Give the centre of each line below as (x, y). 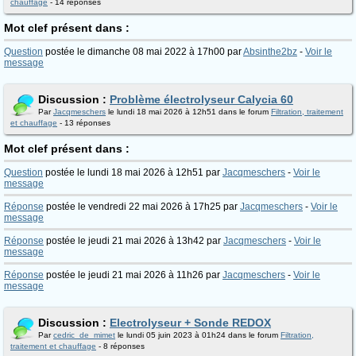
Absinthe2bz (270, 52)
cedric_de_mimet (84, 335)
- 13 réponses (84, 123)
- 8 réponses (120, 346)
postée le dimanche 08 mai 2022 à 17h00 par (143, 52)
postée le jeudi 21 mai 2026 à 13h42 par (133, 241)
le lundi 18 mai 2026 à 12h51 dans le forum (188, 112)
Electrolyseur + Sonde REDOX (190, 323)
